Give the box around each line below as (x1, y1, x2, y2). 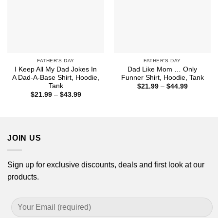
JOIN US (7, 134, 41, 143)
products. (7, 172, 39, 181)
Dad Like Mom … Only (127, 66, 197, 73)
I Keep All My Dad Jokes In (15, 66, 97, 73)
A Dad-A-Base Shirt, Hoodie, (12, 74, 99, 82)
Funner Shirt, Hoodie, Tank (121, 74, 204, 82)
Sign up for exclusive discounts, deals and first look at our (7, 160, 204, 169)
